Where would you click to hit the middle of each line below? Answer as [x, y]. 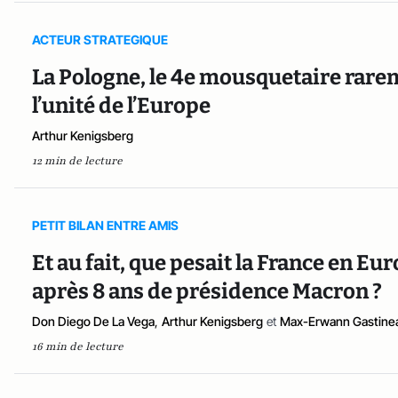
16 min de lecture [78, 347]
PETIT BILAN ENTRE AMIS [105, 226]
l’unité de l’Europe [121, 106]
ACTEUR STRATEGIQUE [100, 40]
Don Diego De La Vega [93, 322]
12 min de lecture [77, 161]
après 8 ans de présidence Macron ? [207, 292]
